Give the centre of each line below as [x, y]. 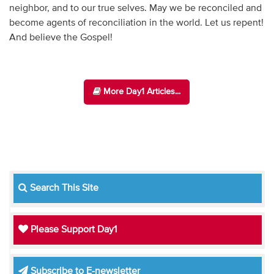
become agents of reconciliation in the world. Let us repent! [136, 23]
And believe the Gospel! [61, 38]
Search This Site [63, 188]
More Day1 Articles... [141, 91]
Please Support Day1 [72, 230]
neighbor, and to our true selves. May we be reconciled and [135, 8]
